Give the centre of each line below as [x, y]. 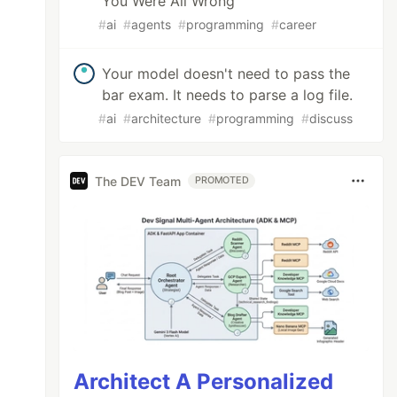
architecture [167, 118]
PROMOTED [222, 180]
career [298, 24]
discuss [331, 118]
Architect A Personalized [204, 381]
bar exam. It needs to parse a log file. [228, 95]
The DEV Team [138, 181]
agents [152, 24]
